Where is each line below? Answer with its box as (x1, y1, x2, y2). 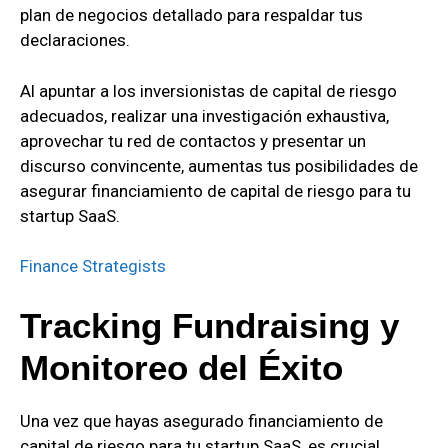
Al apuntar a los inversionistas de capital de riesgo (20, 80, 397, 101)
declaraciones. (20, 30, 130, 51)
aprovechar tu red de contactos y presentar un (20, 130, 366, 151)
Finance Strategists (20, 256, 166, 277)
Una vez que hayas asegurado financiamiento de (20, 410, 383, 431)
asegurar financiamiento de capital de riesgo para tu (20, 180, 411, 201)
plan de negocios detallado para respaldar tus (20, 5, 363, 26)
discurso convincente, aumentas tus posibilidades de (20, 155, 418, 176)
